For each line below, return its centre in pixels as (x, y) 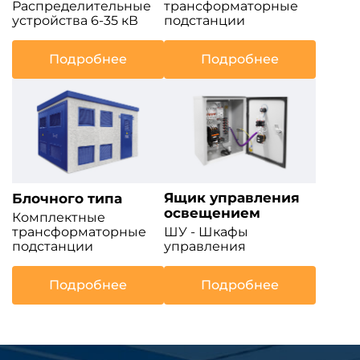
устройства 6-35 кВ (75, 20)
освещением (212, 213)
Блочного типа (67, 199)
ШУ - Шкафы (206, 232)
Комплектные (59, 218)
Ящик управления (232, 198)
